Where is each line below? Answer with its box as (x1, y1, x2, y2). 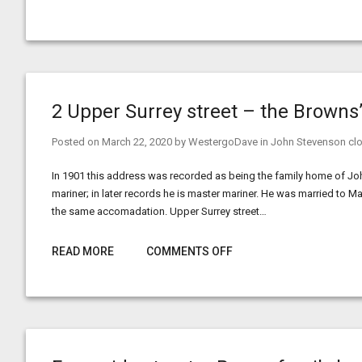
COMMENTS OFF (146, 245, 233, 258)
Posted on (52, 136, 102, 148)
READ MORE (52, 245, 114, 258)
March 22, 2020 (102, 136, 172, 148)
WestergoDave (188, 136, 258, 148)
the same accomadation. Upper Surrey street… (52, 205, 267, 217)
